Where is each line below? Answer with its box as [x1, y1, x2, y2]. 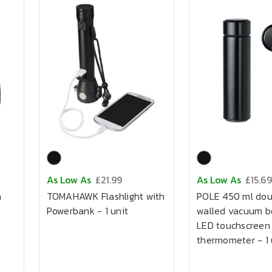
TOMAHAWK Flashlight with [46, 189, 165, 203]
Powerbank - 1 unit [46, 203, 128, 218]
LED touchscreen [197, 218, 270, 233]
